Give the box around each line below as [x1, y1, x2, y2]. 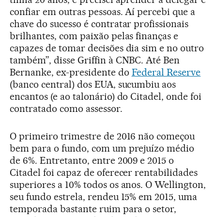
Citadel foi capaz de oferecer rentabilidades [10, 166, 198, 178]
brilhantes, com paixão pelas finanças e [10, 30, 179, 42]
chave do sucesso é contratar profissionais [10, 17, 189, 30]
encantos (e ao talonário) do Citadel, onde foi [10, 90, 202, 102]
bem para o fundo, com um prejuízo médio [10, 142, 195, 154]
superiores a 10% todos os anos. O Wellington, [10, 178, 206, 190]
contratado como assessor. [10, 102, 123, 114]
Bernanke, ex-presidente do [10, 66, 132, 78]
